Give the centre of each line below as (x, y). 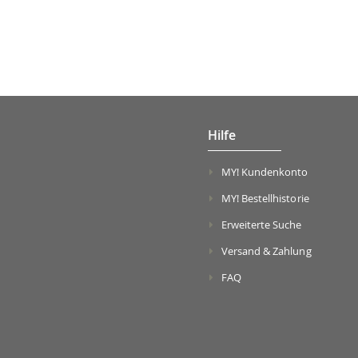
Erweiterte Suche (261, 224)
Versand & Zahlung (266, 251)
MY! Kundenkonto (265, 171)
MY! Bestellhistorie (265, 198)
